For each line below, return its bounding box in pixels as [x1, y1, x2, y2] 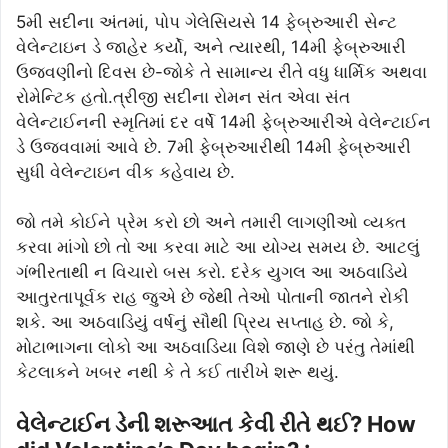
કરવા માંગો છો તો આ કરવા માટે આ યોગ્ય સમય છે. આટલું [16, 237, 420, 258]
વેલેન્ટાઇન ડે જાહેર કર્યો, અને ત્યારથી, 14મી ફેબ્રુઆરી [16, 36, 406, 57]
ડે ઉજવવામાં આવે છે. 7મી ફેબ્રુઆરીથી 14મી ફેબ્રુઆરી [16, 136, 411, 157]
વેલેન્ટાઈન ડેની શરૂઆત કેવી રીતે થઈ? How [16, 410, 416, 437]
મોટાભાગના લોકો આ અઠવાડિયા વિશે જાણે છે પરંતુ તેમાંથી [16, 337, 415, 358]
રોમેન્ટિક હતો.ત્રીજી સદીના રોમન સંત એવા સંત [16, 86, 350, 107]
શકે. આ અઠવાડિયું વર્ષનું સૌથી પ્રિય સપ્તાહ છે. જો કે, [16, 312, 394, 333]
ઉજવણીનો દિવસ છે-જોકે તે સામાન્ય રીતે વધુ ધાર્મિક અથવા [16, 61, 427, 82]
